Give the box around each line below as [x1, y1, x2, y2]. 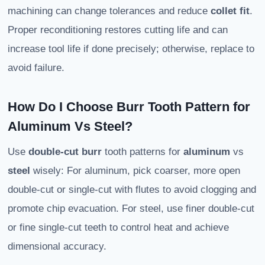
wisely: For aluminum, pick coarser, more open [30, 165, 240, 177]
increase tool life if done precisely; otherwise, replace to [8, 43, 254, 55]
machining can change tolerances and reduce [8, 5, 211, 17]
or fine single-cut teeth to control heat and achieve [8, 222, 229, 234]
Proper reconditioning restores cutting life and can [8, 24, 228, 36]
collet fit [211, 5, 250, 17]
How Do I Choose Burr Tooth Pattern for [8, 99, 250, 115]
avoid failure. [8, 62, 64, 74]
